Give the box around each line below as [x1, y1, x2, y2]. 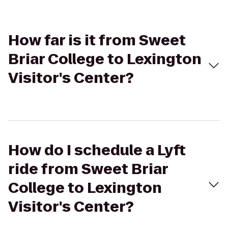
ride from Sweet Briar [8, 159, 168, 179]
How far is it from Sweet [8, 31, 186, 50]
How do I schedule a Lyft [8, 140, 186, 160]
